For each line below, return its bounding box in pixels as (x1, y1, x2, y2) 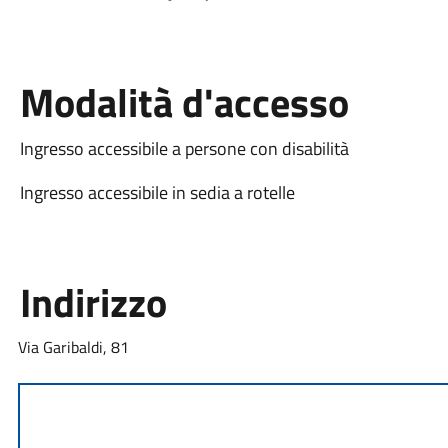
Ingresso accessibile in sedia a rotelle (19, 178, 295, 206)
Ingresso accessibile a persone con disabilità (19, 134, 349, 162)
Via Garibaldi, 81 (17, 334, 129, 359)
